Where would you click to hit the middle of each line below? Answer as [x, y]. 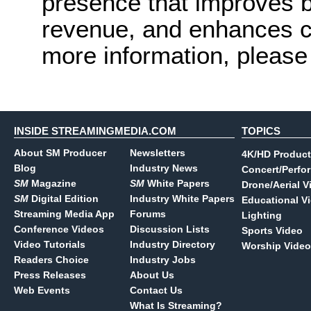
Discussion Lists [170, 229]
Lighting [262, 215]
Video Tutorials [50, 244]
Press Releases [50, 275]
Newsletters [158, 153]
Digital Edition [64, 199]
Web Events [42, 290]
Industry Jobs [163, 260]
